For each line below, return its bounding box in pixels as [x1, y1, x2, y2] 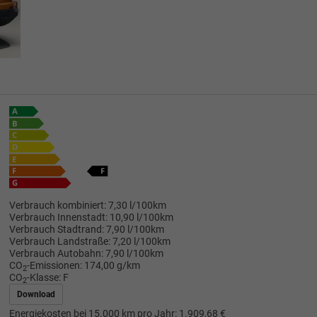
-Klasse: [26, 271, 61, 284]
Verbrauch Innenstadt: [8, 211, 108, 224]
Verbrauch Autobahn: [8, 247, 103, 260]
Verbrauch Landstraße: [8, 235, 110, 248]
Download [16, 289, 55, 299]
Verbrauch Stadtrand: [8, 223, 104, 236]
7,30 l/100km [108, 199, 166, 212]
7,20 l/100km [112, 235, 171, 248]
